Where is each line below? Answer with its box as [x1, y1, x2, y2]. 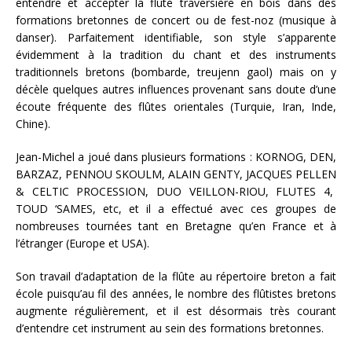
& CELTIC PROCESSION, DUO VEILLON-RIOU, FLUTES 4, [16, 184, 336, 199]
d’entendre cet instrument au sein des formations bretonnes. [16, 321, 324, 335]
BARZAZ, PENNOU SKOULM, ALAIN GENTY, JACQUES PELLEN [16, 167, 336, 181]
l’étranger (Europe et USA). [16, 236, 149, 251]
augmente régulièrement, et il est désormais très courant [16, 303, 336, 318]
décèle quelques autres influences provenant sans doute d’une [16, 82, 336, 97]
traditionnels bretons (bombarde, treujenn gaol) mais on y [16, 64, 336, 79]
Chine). [16, 116, 50, 131]
